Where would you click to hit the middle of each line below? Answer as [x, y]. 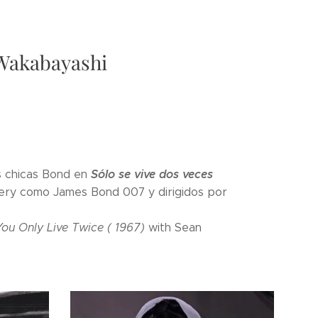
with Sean [175, 227]
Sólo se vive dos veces [152, 174]
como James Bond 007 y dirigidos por [124, 192]
